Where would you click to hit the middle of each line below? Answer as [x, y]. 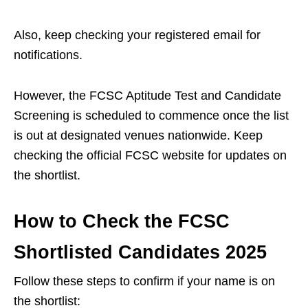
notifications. [48, 55]
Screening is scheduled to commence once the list [151, 115]
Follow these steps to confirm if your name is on [144, 281]
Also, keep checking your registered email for [137, 35]
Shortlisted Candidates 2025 [140, 252]
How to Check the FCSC [122, 221]
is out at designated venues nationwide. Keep [138, 135]
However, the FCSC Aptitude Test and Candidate [147, 95]
